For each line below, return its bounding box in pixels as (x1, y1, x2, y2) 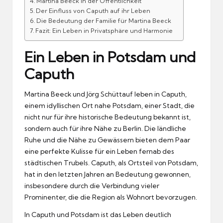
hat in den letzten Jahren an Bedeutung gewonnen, (24, 170, 191, 178)
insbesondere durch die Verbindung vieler (24, 181, 159, 190)
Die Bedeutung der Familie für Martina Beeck (36, 16, 172, 24)
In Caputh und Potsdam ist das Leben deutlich (24, 210, 171, 219)
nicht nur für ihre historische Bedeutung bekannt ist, (24, 112, 191, 121)
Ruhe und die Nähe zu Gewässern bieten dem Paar (24, 135, 190, 144)
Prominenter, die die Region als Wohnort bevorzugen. (24, 193, 197, 201)
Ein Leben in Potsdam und (24, 48, 196, 66)
